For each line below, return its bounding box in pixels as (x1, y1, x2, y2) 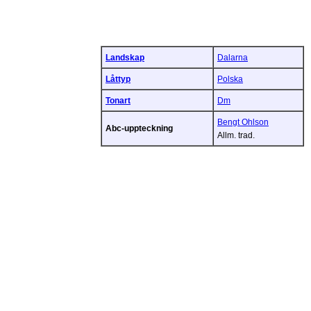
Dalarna (217, 52, 248, 62)
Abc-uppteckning (106, 123, 173, 133)
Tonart (106, 95, 131, 105)
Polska (217, 74, 243, 83)
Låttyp (106, 74, 131, 83)
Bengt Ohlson (217, 117, 269, 126)
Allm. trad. (217, 130, 255, 140)
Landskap (106, 52, 144, 62)
